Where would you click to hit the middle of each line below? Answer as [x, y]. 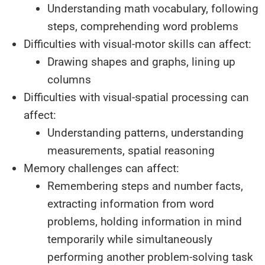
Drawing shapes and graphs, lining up [141, 62]
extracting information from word [131, 204]
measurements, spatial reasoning [131, 151]
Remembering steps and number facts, [145, 186]
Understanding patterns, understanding [146, 133]
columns [69, 80]
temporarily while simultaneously [130, 239]
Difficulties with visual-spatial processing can [136, 97]
